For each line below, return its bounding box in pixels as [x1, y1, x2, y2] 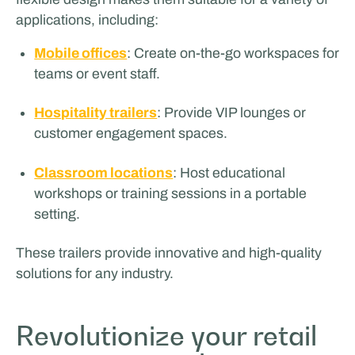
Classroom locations [34, 164, 174, 181]
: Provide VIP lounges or [157, 105, 307, 121]
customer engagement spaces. [34, 125, 228, 142]
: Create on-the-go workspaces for [127, 44, 340, 61]
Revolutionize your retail [15, 319, 317, 352]
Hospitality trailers [34, 105, 158, 121]
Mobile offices [34, 44, 128, 61]
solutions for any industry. [15, 265, 174, 282]
